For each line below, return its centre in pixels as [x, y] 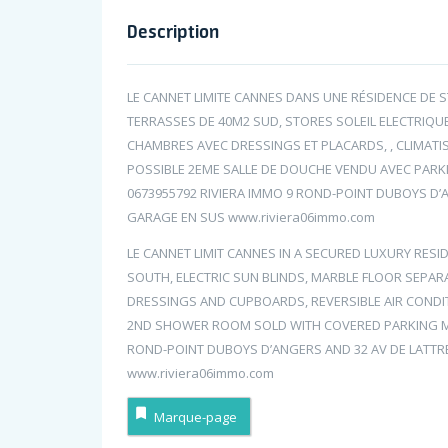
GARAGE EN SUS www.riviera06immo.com [251, 217]
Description [173, 31]
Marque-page [195, 416]
